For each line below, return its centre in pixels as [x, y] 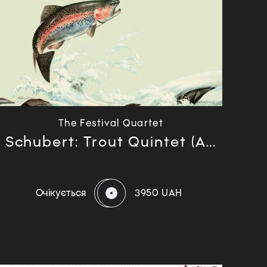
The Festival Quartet [111, 123]
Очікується [61, 193]
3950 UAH [159, 193]
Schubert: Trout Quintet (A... [111, 141]
